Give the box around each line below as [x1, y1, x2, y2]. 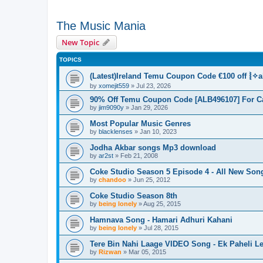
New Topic [62, 36, 99, 48]
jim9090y [99, 103, 124, 111]
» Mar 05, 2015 [122, 248, 166, 255]
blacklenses [99, 127, 133, 135]
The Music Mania [56, 19, 146, 32]
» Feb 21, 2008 [113, 151, 158, 159]
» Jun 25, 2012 [126, 176, 170, 183]
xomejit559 [99, 82, 129, 89]
